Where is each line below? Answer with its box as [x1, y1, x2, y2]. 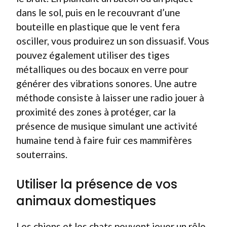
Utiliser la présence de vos [16, 176, 177, 193]
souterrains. [16, 148, 67, 160]
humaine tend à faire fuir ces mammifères [16, 134, 192, 146]
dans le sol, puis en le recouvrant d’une [16, 6, 180, 18]
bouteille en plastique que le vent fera [16, 20, 180, 32]
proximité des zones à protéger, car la [16, 105, 176, 118]
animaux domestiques [16, 193, 156, 209]
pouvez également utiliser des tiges [16, 49, 170, 61]
